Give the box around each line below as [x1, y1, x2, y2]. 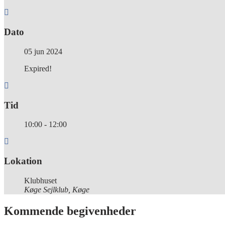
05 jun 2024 [24, 47, 62, 56]
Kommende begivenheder [4, 204, 136, 217]
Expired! [24, 64, 52, 73]
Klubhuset [24, 176, 57, 185]
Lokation [4, 156, 42, 167]
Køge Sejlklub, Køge [24, 185, 89, 194]
